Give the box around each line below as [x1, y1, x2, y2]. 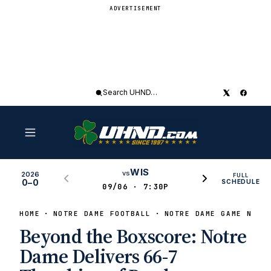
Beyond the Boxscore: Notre [19, 223, 247, 250]
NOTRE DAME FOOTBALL [53, 209, 151, 218]
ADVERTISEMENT [109, 5, 162, 12]
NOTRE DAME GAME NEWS [164, 209, 268, 218]
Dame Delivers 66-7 [19, 243, 177, 270]
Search [94, 93, 122, 103]
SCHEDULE [221, 177, 260, 185]
